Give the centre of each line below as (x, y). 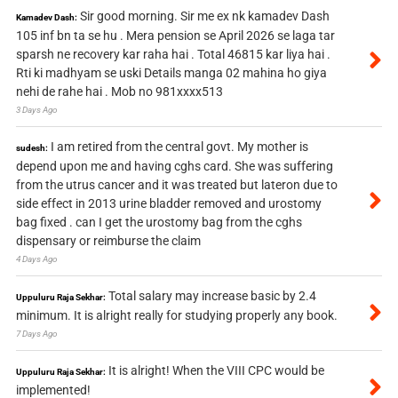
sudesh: (32, 148)
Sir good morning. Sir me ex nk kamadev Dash (204, 16)
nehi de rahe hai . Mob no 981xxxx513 (119, 92)
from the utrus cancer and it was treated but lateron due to (176, 185)
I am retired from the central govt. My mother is (179, 147)
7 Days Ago (36, 334)
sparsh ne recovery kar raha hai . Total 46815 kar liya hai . (173, 55)
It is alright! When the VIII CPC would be (216, 371)
